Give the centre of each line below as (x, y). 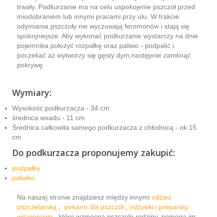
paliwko (23, 178)
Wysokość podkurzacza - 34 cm (61, 108)
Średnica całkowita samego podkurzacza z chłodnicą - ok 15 (104, 127)
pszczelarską (38, 207)
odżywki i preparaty (159, 207)
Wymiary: (32, 92)
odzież (162, 197)
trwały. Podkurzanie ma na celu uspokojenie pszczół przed (106, 7)
